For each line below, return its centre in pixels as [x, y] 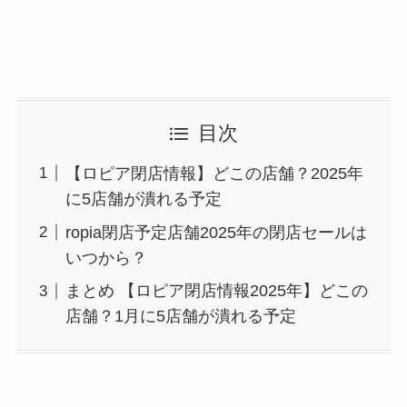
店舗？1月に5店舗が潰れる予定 [180, 317]
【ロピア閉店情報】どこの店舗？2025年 [214, 173]
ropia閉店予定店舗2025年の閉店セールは [216, 232]
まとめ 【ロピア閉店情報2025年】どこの [216, 291]
